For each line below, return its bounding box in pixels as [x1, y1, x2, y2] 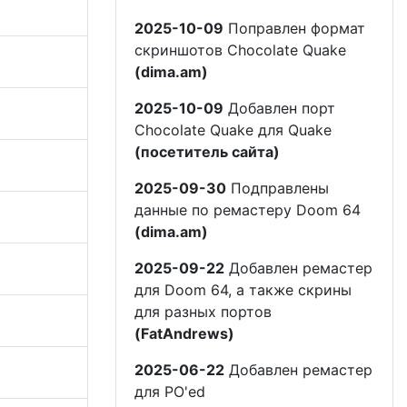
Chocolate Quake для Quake [134, 120, 332, 139]
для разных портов [134, 302, 272, 321]
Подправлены [226, 178, 329, 197]
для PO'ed [134, 382, 205, 401]
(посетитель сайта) [134, 142, 280, 161]
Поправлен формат [223, 18, 365, 37]
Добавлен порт [223, 98, 335, 117]
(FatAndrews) [134, 323, 234, 342]
